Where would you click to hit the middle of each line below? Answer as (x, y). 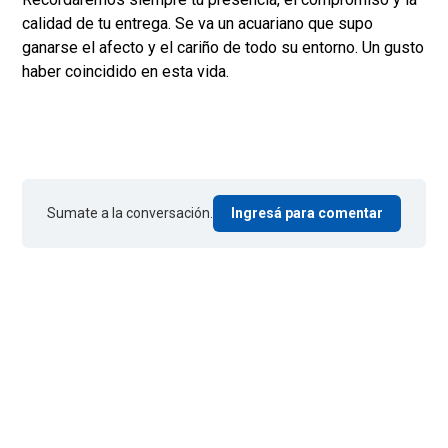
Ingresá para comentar (307, 213)
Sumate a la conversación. (130, 213)
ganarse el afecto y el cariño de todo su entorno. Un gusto (223, 48)
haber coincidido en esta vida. (127, 72)
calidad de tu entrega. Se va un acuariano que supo (197, 24)
